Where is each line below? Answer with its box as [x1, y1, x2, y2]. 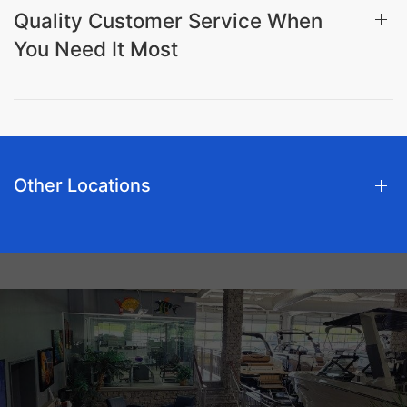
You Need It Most [14, 35, 178, 61]
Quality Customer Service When [14, 7, 323, 33]
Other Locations [14, 174, 151, 196]
